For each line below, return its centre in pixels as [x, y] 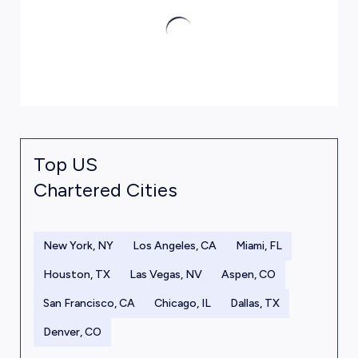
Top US [65, 164]
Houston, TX [76, 274]
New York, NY [78, 246]
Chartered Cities [105, 190]
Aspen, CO [248, 274]
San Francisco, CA [89, 303]
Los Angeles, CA [174, 246]
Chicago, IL [182, 303]
